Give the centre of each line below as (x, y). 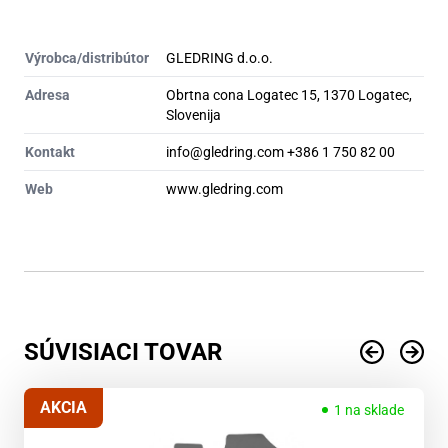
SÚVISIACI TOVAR (123, 351)
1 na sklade (369, 409)
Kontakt (50, 151)
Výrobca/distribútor (87, 57)
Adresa (47, 94)
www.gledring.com (224, 188)
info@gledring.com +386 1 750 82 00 (280, 151)
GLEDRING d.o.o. (219, 57)
